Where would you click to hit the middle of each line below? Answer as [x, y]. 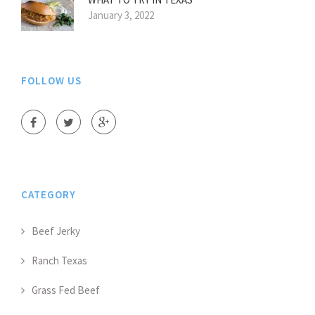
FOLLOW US [51, 81]
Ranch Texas [59, 261]
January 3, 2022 [121, 15]
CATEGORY [49, 195]
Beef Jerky [56, 231]
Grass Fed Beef [66, 290]
